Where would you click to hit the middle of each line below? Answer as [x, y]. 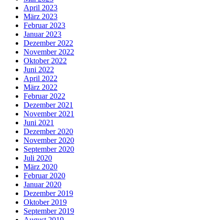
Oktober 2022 [45, 61]
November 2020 [49, 140]
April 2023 [41, 8]
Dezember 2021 [48, 105]
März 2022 [41, 87]
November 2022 [49, 52]
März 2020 [41, 167]
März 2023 [41, 17]
